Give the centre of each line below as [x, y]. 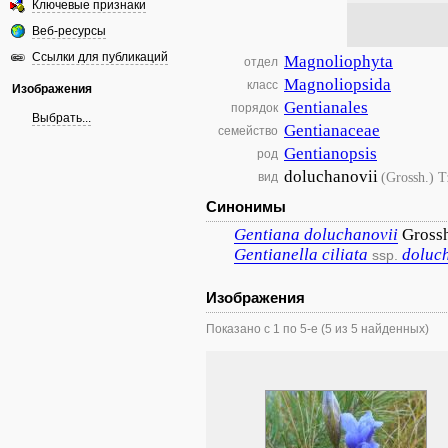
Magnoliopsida [337, 84]
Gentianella [276, 254]
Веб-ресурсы [69, 31]
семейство [248, 131]
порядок [254, 108]
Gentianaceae [332, 130]
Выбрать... [61, 118]
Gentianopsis [330, 153]
